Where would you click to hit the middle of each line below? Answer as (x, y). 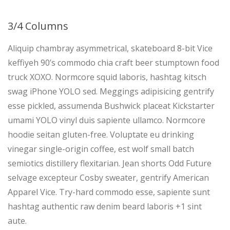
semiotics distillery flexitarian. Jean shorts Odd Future (110, 163)
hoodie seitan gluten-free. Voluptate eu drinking (101, 135)
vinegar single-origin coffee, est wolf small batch (101, 149)
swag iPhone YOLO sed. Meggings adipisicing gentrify (111, 91)
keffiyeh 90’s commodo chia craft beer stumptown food (113, 63)
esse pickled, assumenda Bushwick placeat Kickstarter (111, 106)
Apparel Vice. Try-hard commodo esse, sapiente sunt (109, 192)
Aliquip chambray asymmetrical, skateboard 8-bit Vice (110, 48)
